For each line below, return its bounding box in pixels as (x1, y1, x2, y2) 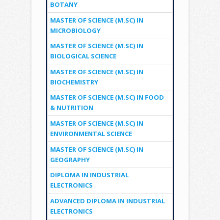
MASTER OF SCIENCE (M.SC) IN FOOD (50, 93, 164, 102)
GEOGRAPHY (50, 155, 90, 164)
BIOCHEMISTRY (50, 77, 98, 86)
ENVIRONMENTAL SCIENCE (50, 129, 132, 138)
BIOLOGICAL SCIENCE (50, 52, 116, 61)
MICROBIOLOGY (50, 26, 101, 35)
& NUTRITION (50, 103, 93, 112)
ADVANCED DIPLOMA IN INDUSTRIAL (50, 196, 165, 205)
